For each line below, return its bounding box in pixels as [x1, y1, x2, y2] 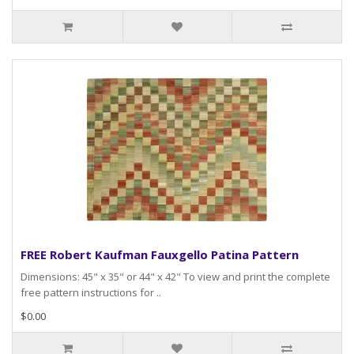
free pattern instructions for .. [21, 285, 161, 300]
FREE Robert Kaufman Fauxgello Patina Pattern [21, 247, 299, 263]
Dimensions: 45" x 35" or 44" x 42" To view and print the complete [21, 269, 330, 284]
